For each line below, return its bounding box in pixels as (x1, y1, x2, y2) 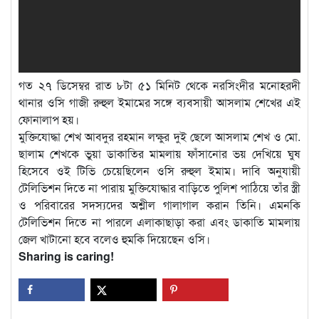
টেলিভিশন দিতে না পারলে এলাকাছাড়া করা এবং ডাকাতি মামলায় (19, 214, 300, 231)
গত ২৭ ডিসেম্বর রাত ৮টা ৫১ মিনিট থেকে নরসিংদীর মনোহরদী (19, 77, 300, 94)
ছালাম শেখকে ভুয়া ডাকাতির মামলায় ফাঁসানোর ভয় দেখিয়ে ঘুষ (19, 145, 300, 162)
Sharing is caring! (19, 248, 114, 265)
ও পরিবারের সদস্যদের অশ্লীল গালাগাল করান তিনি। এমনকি (19, 197, 300, 214)
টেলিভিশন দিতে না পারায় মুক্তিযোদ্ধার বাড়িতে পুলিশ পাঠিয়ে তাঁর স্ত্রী (19, 179, 300, 197)
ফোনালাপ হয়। (19, 111, 79, 128)
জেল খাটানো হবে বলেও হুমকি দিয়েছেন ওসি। (19, 231, 210, 248)
